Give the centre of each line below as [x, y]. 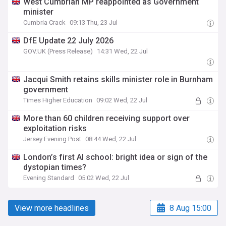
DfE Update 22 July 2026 [69, 41]
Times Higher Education [58, 100]
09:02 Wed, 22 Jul [122, 100]
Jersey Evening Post [52, 139]
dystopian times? [55, 167]
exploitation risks [55, 128]
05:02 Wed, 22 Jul [104, 178]
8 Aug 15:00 [190, 208]
